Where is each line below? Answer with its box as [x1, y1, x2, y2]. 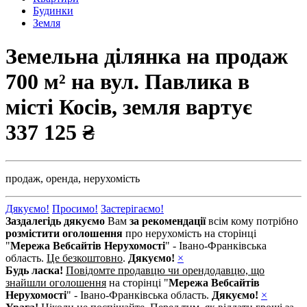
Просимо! [52, 202, 98, 214]
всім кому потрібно [206, 214, 298, 227]
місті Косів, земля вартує [5, 95, 252, 120]
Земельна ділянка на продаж [5, 44, 288, 69]
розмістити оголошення [5, 227, 123, 239]
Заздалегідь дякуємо [5, 214, 105, 227]
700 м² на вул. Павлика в [5, 69, 249, 95]
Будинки [33, 5, 73, 16]
